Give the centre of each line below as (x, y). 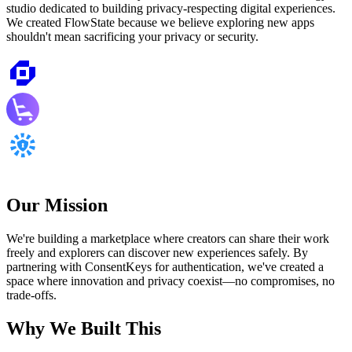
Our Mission (57, 205)
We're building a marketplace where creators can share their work (168, 239)
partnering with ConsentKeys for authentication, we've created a (165, 267)
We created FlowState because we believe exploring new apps (160, 23)
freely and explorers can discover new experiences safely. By (157, 253)
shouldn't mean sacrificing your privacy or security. (132, 37)
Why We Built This (84, 328)
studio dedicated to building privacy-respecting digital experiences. (171, 9)
